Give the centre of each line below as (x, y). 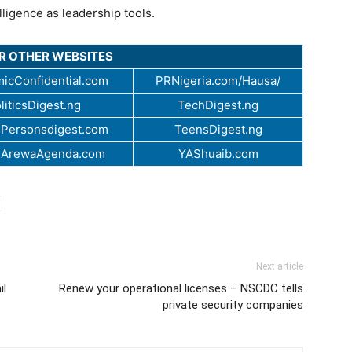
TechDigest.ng (218, 104)
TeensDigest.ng (218, 129)
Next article (280, 266)
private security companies (233, 304)
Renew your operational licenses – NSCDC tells (181, 288)
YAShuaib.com (218, 153)
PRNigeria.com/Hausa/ (218, 80)
